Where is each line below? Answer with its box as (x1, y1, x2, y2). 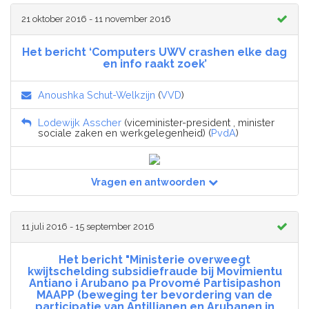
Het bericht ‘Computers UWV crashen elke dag (22, 45, 287, 59)
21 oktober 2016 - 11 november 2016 (21, 13, 171, 24)
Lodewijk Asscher (38, 116, 121, 128)
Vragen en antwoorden (91, 176, 206, 188)
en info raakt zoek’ (102, 57, 207, 70)
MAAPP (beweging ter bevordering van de (37, 288, 272, 301)
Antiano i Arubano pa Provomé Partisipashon (28, 276, 281, 290)
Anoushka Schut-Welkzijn (38, 88, 155, 101)
